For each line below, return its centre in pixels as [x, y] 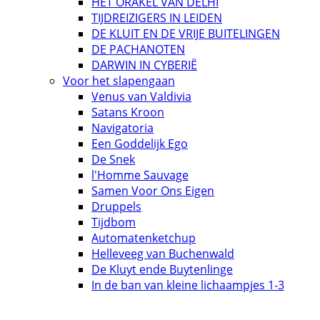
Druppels [116, 206]
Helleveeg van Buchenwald [163, 253]
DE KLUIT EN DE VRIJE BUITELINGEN [186, 33]
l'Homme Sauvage [140, 175]
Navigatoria [122, 127]
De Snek [113, 159]
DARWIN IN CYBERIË [144, 65]
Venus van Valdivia [141, 96]
